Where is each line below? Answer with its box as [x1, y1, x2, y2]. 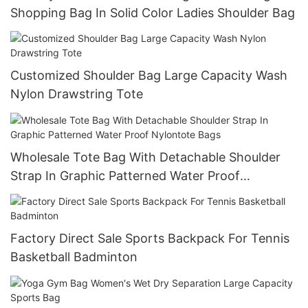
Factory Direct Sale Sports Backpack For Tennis [10, 231, 289, 246]
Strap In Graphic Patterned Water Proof [10, 168, 240, 183]
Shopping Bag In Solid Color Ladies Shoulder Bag [10, 5, 295, 20]
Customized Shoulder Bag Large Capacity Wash [10, 68, 287, 83]
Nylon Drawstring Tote [10, 87, 143, 102]
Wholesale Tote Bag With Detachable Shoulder [10, 149, 280, 164]
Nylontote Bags [10, 186, 101, 201]
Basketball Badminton [10, 250, 137, 265]
